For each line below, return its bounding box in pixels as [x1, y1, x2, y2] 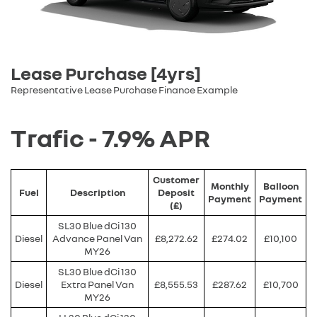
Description [69, 185, 125, 198]
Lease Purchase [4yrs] [11, 62, 202, 84]
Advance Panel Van [52, 231, 142, 244]
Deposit [158, 185, 195, 198]
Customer [153, 173, 200, 185]
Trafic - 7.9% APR [11, 122, 210, 153]
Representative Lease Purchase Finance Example [11, 83, 238, 96]
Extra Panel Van [61, 277, 134, 290]
